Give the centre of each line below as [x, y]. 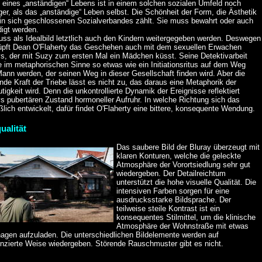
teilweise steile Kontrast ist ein [168, 209]
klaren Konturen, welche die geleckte [179, 156]
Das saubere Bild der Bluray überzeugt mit [188, 147]
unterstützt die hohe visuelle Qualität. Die [187, 182]
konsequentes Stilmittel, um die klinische [186, 218]
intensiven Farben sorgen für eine [173, 191]
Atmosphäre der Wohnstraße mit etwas [183, 226]
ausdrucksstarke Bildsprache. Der [174, 200]
